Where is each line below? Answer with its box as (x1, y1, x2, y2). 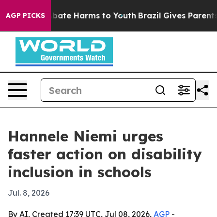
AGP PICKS (6, 11, 45, 20)
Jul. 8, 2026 (8, 188, 49, 198)
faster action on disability (8, 145, 202, 163)
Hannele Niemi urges (8, 127, 163, 145)
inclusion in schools (8, 163, 152, 181)
